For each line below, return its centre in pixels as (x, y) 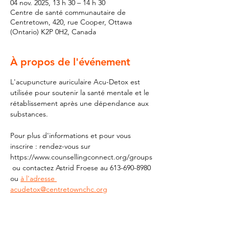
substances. (29, 114)
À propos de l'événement (70, 62)
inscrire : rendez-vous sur (51, 146)
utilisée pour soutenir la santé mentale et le (81, 93)
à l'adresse (39, 178)
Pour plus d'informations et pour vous (72, 135)
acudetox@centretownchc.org (59, 189)
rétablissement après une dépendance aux (81, 103)
